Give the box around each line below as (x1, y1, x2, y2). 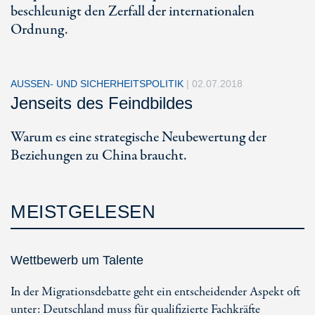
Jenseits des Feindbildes (11, 94, 193, 112)
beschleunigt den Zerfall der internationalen (11, 1, 255, 22)
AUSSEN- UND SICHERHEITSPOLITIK (11, 78, 186, 89)
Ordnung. (11, 20, 67, 40)
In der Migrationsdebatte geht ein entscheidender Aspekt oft (11, 283, 300, 301)
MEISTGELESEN (11, 201, 155, 222)
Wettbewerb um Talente (11, 253, 143, 267)
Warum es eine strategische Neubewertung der (11, 127, 266, 148)
